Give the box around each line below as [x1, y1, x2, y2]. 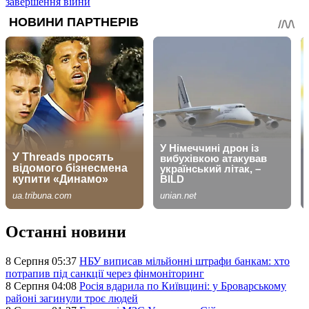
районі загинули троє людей [6, 292, 138, 305]
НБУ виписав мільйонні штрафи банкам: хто [79, 255, 290, 268]
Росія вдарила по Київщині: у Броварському [79, 280, 286, 292]
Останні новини [6, 223, 126, 241]
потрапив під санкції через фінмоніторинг [6, 268, 204, 280]
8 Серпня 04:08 [6, 280, 79, 292]
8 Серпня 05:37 [6, 255, 79, 268]
